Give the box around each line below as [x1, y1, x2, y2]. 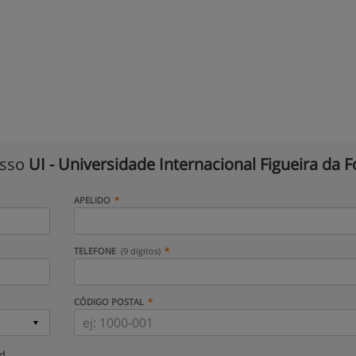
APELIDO [73, 194, 110, 206]
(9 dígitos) [121, 245, 161, 257]
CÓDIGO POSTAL [73, 296, 144, 308]
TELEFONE [73, 245, 118, 257]
